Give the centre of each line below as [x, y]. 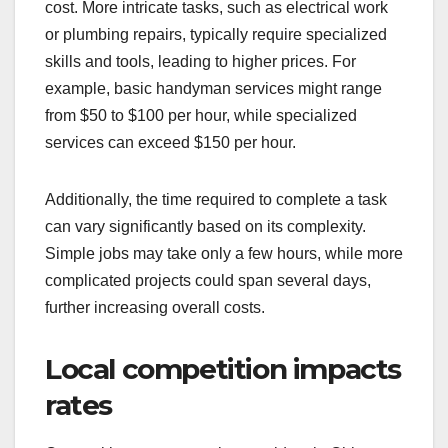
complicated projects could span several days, [208, 280]
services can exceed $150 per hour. [170, 142]
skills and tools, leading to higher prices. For [200, 61]
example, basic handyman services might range [213, 88]
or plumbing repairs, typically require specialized [216, 34]
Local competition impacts [223, 368]
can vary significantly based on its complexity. [205, 226]
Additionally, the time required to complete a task [216, 199]
